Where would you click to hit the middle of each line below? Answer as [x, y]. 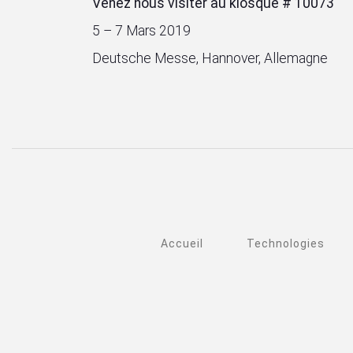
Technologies [286, 244]
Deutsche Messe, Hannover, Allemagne [210, 58]
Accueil [182, 244]
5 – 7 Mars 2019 [141, 31]
